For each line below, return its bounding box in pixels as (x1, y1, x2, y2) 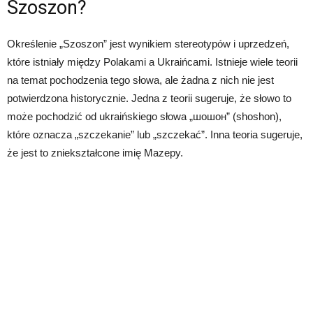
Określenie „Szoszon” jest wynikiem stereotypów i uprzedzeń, (7, 38, 289, 50)
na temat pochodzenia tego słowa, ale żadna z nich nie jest (7, 74, 274, 86)
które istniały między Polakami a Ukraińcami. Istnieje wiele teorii (7, 56, 298, 68)
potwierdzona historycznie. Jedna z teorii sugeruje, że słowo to (7, 92, 291, 104)
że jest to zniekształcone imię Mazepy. (7, 147, 183, 159)
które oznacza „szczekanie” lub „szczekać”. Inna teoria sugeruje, (7, 129, 303, 140)
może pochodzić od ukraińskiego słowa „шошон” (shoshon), (7, 110, 282, 122)
